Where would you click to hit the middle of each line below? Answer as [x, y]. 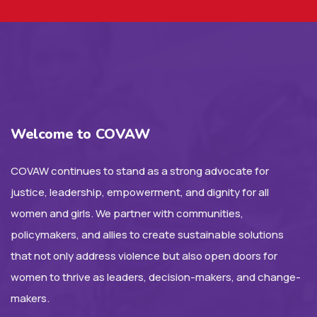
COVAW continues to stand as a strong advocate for [140, 171]
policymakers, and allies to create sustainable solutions [147, 234]
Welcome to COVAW [80, 134]
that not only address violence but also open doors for [144, 255]
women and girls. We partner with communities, [127, 213]
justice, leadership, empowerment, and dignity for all [140, 192]
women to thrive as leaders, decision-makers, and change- [156, 277]
